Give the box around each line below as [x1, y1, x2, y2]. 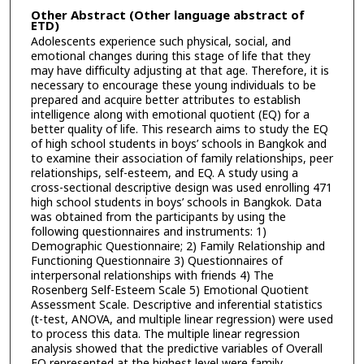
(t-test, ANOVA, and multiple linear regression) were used [30, 311, 333, 329]
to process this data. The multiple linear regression [30, 326, 300, 344]
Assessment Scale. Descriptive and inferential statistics [30, 297, 323, 314]
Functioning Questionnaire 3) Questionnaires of [30, 253, 283, 271]
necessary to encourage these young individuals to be [30, 77, 316, 95]
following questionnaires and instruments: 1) [30, 223, 266, 241]
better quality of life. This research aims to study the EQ [30, 121, 328, 139]
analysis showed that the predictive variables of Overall [30, 340, 323, 358]
